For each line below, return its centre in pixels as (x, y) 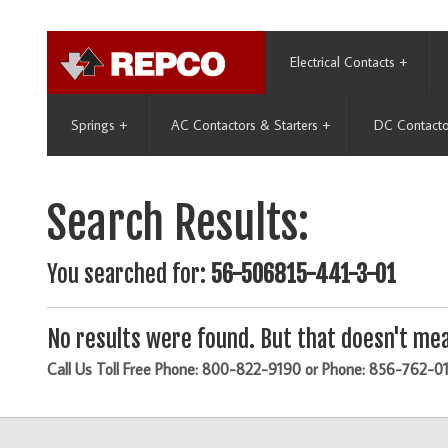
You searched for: (129, 275)
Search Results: (178, 224)
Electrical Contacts (342, 62)
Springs (93, 125)
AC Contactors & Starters (244, 125)
